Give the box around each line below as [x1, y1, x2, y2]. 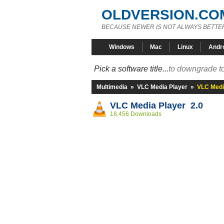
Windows [109, 43, 134, 50]
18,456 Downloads [110, 110, 161, 117]
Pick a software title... [94, 64, 168, 73]
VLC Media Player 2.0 [110, 100, 203, 110]
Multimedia [96, 83, 127, 90]
